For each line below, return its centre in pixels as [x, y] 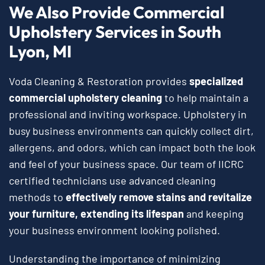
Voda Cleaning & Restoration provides [99, 81]
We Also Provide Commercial [117, 12]
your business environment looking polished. [114, 230]
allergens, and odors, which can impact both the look [132, 147]
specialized [216, 81]
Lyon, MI [40, 51]
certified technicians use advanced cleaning [112, 180]
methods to [37, 197]
